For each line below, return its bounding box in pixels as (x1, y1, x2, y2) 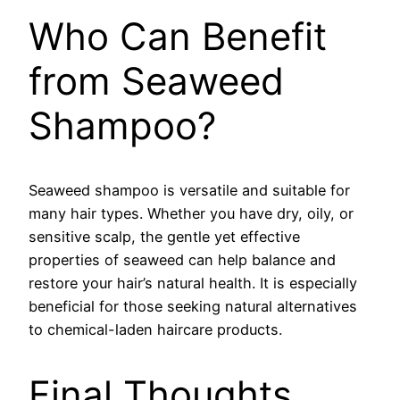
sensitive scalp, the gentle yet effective (29, 228, 300, 246)
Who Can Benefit (29, 12, 327, 59)
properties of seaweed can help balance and (29, 251, 336, 270)
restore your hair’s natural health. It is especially (29, 274, 357, 293)
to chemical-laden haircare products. (29, 321, 282, 339)
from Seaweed (29, 57, 284, 104)
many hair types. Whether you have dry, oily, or (29, 204, 354, 223)
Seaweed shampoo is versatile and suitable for (29, 181, 350, 200)
